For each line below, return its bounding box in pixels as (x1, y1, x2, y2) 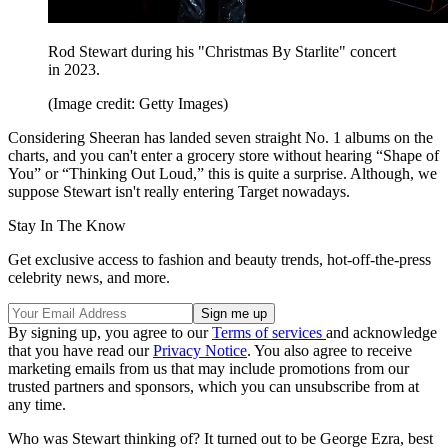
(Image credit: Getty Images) (48, 94, 228, 112)
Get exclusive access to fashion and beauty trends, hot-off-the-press (8, 250, 431, 268)
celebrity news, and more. (8, 268, 170, 286)
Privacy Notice (153, 341, 247, 359)
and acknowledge (326, 323, 437, 341)
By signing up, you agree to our (8, 323, 212, 341)
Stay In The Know (8, 216, 126, 234)
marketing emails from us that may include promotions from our (8, 359, 409, 377)
